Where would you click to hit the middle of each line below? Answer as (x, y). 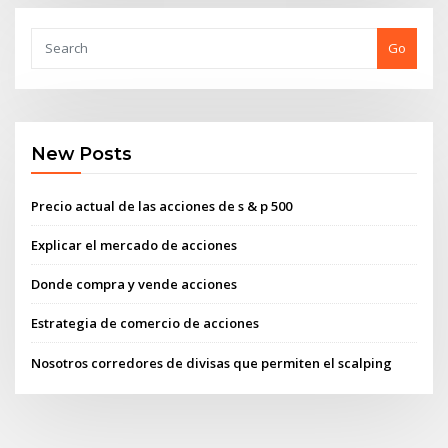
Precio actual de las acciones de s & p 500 (162, 205)
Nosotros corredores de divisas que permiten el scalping (212, 362)
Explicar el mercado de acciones (134, 244)
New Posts (82, 154)
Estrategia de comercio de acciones (145, 323)
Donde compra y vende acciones (134, 284)
